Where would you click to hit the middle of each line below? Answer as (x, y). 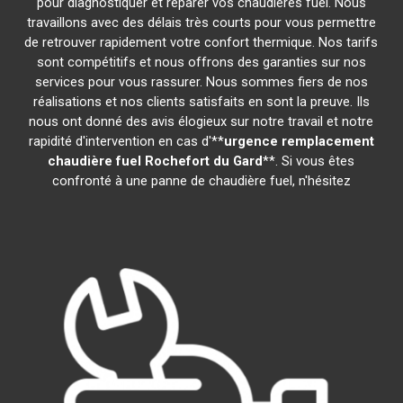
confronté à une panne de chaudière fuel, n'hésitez (201, 181)
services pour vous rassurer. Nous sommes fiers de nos (201, 82)
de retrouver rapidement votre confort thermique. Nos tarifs (201, 42)
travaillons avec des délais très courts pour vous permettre (201, 22)
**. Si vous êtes (309, 161)
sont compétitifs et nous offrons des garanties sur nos (201, 62)
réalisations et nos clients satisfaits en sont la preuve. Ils (201, 102)
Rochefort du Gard (204, 161)
